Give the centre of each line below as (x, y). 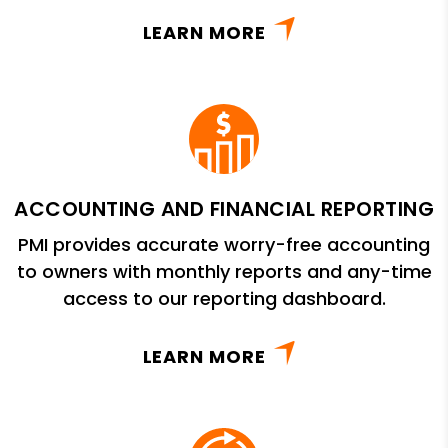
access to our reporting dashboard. (224, 299)
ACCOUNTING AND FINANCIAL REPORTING (224, 209)
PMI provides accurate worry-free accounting (224, 245)
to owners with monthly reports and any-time (224, 272)
